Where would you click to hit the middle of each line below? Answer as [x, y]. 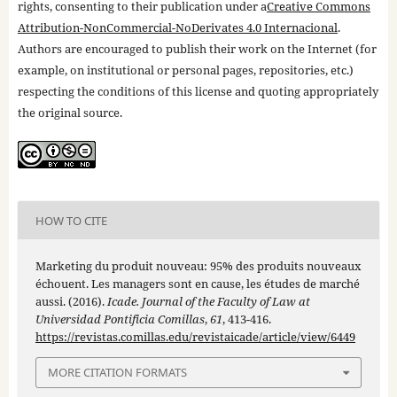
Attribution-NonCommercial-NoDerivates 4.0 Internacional [177, 28]
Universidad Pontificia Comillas [120, 319]
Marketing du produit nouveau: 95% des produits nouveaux [198, 266]
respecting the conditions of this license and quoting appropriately [198, 92]
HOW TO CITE [71, 220]
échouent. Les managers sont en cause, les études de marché [197, 284]
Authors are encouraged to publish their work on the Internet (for [197, 49]
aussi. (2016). [71, 302]
